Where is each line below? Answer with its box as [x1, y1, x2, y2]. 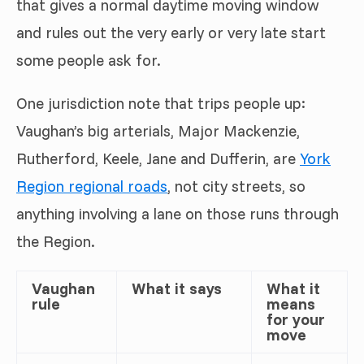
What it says [132, 278, 222, 298]
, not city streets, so [167, 175, 305, 196]
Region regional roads [16, 175, 167, 196]
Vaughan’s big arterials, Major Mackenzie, [16, 120, 300, 141]
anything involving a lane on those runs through [16, 203, 339, 223]
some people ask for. [16, 50, 161, 70]
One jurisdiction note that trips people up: [16, 93, 305, 113]
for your [266, 309, 325, 329]
